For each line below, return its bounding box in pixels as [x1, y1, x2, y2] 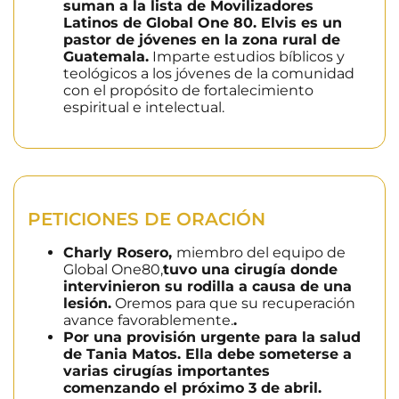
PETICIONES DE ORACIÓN [28, 208, 265, 231]
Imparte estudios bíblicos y [149, 47, 345, 65]
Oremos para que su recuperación [111, 295, 355, 313]
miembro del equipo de [176, 244, 346, 262]
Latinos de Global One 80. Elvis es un [63, 13, 342, 31]
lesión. [63, 295, 111, 313]
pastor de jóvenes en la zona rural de [63, 30, 340, 48]
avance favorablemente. [63, 312, 233, 330]
